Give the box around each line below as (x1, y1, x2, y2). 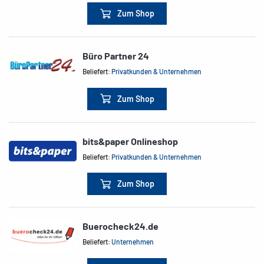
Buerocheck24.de (82, 220, 159, 232)
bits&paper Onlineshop (82, 135, 179, 147)
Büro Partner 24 (82, 50, 150, 62)
